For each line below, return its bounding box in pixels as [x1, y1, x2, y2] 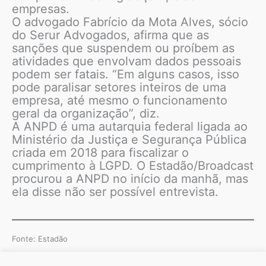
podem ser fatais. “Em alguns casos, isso [12, 67, 239, 82]
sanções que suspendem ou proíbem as [12, 41, 235, 56]
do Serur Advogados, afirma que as [12, 28, 209, 43]
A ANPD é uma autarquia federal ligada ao [12, 119, 248, 134]
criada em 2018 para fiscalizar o [12, 145, 189, 160]
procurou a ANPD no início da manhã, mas [12, 172, 248, 186]
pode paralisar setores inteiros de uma [12, 80, 226, 95]
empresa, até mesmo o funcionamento [12, 93, 227, 108]
